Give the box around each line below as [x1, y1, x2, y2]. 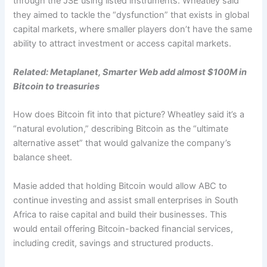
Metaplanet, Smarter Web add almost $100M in [50, 66, 247, 77]
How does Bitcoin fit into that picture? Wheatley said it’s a [13, 109, 245, 120]
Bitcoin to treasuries [13, 80, 100, 92]
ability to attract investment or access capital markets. [13, 38, 232, 49]
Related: [13, 66, 51, 77]
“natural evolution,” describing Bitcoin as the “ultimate [13, 123, 229, 135]
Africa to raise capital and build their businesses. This [13, 209, 228, 220]
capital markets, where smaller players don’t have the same [13, 24, 253, 35]
